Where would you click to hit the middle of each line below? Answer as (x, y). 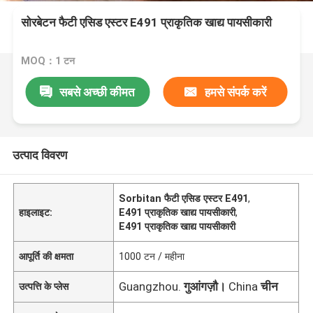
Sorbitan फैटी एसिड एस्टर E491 (184, 198)
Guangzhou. (150, 286)
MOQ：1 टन (48, 61)
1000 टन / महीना (152, 256)
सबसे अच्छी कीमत (97, 92)
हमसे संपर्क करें (235, 92)
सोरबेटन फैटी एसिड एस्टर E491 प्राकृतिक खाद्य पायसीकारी (147, 23)
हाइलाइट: (36, 212)
